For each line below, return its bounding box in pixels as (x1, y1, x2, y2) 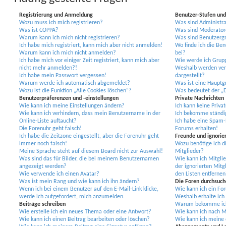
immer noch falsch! (19, 140, 67, 147)
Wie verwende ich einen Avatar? (19, 171, 99, 177)
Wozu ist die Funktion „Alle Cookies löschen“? (19, 87, 132, 94)
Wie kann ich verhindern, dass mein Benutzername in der (19, 110, 160, 117)
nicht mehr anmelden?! (19, 65, 77, 71)
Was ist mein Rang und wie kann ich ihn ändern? (19, 178, 140, 185)
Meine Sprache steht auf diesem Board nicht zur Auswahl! (19, 148, 163, 154)
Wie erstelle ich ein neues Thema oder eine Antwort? (19, 208, 151, 215)
